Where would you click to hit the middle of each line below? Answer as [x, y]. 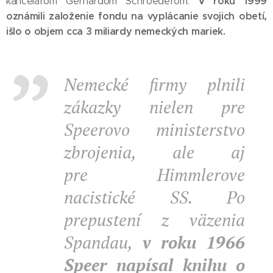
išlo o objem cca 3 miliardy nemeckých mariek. [116, 31]
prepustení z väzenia [154, 220]
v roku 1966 [189, 242]
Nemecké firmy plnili [154, 84]
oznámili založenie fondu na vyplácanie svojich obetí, [136, 16]
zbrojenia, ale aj [154, 152]
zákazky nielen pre [154, 107]
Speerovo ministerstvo [154, 129]
